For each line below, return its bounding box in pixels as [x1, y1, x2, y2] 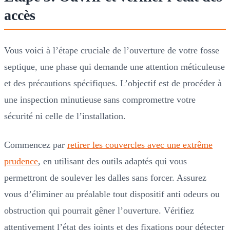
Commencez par [4, 139, 67, 150]
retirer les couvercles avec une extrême [67, 139, 213, 150]
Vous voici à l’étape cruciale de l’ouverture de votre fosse [4, 45, 219, 55]
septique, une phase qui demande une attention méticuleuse [4, 61, 225, 72]
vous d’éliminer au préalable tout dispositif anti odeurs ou [4, 188, 220, 199]
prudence [4, 156, 38, 166]
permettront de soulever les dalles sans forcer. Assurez [4, 172, 206, 183]
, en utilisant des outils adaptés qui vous [38, 156, 187, 166]
